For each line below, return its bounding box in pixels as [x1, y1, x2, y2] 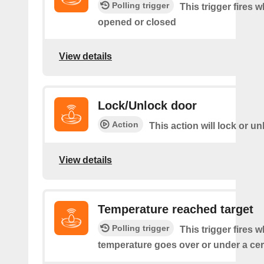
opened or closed [98, 17, 176, 27]
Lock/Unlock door [98, 99, 197, 112]
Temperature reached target [98, 203, 253, 216]
